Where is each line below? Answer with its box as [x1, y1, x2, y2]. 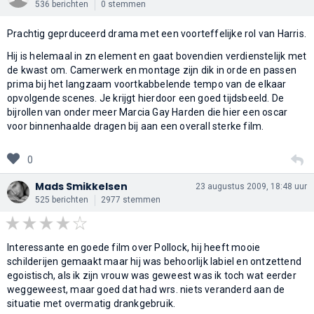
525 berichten [35, 194, 88, 205]
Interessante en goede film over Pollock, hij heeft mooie [7, 241, 261, 253]
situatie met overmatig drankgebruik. [7, 297, 176, 309]
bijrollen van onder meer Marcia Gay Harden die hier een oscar [7, 106, 288, 118]
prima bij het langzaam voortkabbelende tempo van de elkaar [7, 78, 287, 90]
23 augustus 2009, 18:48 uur [196, 181, 307, 191]
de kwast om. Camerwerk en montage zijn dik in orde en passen [7, 64, 297, 76]
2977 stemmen [101, 194, 161, 205]
